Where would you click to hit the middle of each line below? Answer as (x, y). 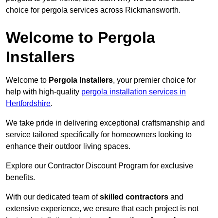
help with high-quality (44, 92)
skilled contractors (134, 197)
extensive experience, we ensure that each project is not (102, 209)
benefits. (20, 178)
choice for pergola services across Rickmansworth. (93, 10)
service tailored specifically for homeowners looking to (99, 135)
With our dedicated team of (53, 197)
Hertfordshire (28, 104)
